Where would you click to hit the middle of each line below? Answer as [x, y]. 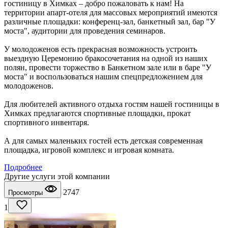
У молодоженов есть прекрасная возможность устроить [101, 49]
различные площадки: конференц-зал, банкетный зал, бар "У [110, 22]
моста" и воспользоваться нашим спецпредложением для [103, 77]
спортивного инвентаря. [47, 123]
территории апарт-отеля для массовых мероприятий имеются [111, 13]
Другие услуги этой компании [57, 177]
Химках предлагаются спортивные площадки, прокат [97, 113]
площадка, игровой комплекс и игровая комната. [89, 150]
